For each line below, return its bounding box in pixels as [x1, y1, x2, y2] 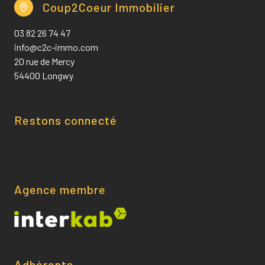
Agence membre [14, 182, 106, 196]
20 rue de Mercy [14, 55, 75, 67]
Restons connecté [14, 112, 117, 127]
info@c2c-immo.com [14, 41, 98, 53]
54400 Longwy [14, 69, 73, 81]
